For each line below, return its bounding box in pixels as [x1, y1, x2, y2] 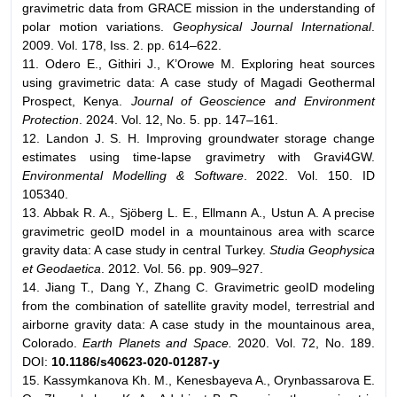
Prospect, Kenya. [22, 93, 131, 108]
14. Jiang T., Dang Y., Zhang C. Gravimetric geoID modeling [22, 279, 375, 294]
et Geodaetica [22, 261, 101, 276]
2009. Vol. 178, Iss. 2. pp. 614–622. [22, 37, 222, 52]
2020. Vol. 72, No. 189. [231, 335, 376, 350]
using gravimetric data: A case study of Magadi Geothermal [22, 74, 375, 90]
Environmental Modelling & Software [22, 167, 244, 183]
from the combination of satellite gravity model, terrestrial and [22, 298, 375, 313]
